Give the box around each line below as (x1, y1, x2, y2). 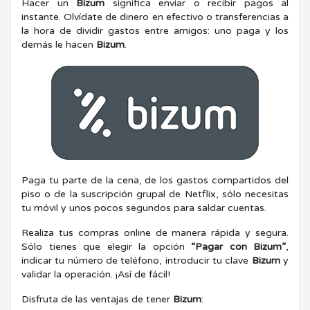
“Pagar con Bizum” (191, 240, 286, 253)
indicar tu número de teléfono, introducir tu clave (21, 254, 252, 266)
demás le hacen (21, 38, 96, 51)
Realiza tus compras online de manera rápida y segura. (21, 226, 289, 239)
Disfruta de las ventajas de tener (21, 293, 173, 305)
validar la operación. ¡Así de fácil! (21, 268, 170, 280)
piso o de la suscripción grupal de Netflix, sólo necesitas (21, 188, 289, 200)
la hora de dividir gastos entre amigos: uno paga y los (21, 24, 289, 37)
